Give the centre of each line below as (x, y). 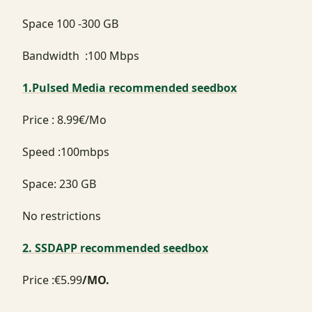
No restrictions (62, 216)
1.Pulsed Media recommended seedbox (130, 87)
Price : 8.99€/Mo (64, 119)
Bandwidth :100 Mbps (81, 55)
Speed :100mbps (66, 151)
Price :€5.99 (52, 280)
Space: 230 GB (59, 184)
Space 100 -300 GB (70, 23)
